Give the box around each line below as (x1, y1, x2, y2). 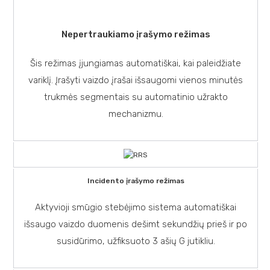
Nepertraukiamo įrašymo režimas (61, 28, 210, 40)
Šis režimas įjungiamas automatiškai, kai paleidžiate (30, 57, 241, 69)
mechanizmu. (108, 108, 163, 119)
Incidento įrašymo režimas (87, 176, 184, 185)
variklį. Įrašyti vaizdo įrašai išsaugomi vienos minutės (28, 74, 243, 86)
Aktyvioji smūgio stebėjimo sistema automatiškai (35, 201, 236, 213)
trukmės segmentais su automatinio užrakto (43, 91, 228, 102)
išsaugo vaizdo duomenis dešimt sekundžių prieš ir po (24, 218, 247, 230)
